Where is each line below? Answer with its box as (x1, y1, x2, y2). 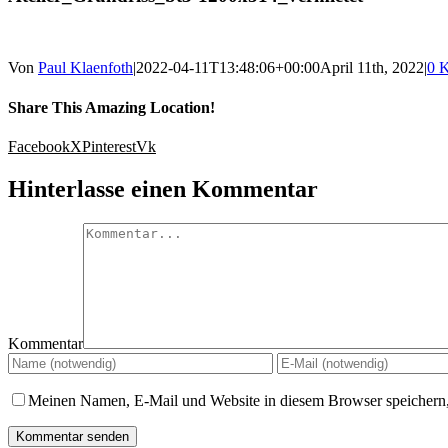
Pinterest (82, 137, 136, 155)
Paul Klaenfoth (38, 59, 133, 77)
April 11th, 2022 (320, 59, 424, 77)
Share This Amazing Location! (8, 98, 215, 116)
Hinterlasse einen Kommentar (8, 175, 318, 202)
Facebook (8, 137, 70, 155)
